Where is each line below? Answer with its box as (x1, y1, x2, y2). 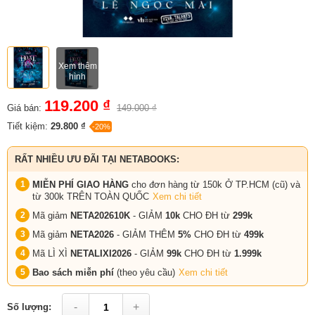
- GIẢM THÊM (114, 229, 175, 240)
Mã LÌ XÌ (32, 247, 70, 259)
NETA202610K (70, 210, 133, 221)
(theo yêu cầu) (117, 266, 175, 278)
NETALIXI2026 (70, 247, 131, 259)
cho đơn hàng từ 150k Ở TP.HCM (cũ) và (129, 179, 300, 190)
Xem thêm (58, 60, 97, 71)
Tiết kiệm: (7, 120, 51, 131)
